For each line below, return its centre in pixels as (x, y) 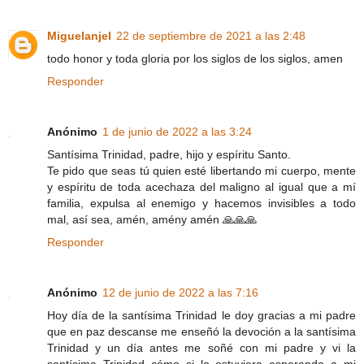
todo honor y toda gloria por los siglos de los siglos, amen (195, 58)
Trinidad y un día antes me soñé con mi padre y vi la (201, 347)
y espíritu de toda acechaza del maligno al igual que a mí (201, 186)
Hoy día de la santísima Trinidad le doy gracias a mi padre (201, 315)
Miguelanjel (79, 35)
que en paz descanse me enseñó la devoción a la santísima (201, 331)
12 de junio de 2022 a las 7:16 (180, 292)
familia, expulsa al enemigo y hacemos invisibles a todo (201, 203)
